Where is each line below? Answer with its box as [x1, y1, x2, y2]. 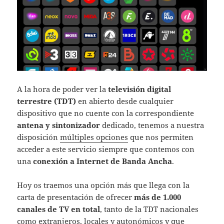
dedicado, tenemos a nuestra [100, 120, 204, 130]
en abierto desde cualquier [76, 96, 174, 106]
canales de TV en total [17, 204, 100, 214]
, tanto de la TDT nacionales [100, 204, 199, 214]
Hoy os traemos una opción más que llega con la [17, 180, 190, 190]
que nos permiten [128, 132, 194, 142]
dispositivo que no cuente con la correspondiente [17, 108, 194, 118]
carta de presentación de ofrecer [17, 192, 134, 202]
